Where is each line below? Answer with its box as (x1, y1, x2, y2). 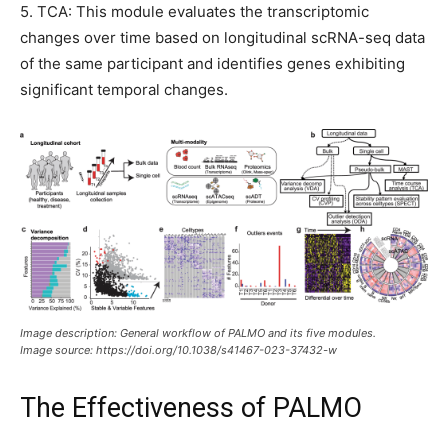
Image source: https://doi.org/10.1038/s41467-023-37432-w (20, 343, 337, 357)
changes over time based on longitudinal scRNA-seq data (20, 28, 425, 47)
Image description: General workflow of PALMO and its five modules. (20, 326, 376, 340)
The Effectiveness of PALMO (20, 392, 362, 424)
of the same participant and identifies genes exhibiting (20, 54, 405, 73)
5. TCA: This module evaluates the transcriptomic (20, 2, 369, 21)
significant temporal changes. (20, 80, 228, 99)
